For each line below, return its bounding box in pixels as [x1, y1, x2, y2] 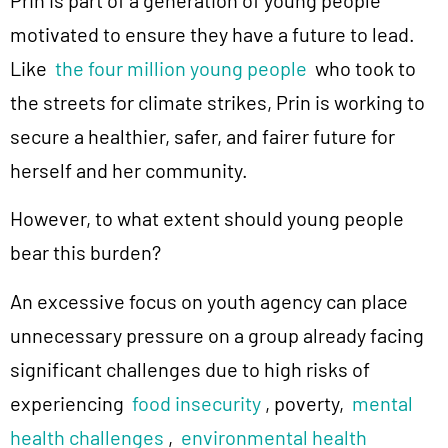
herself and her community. [10, 158, 248, 183]
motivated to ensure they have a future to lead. [10, 22, 415, 47]
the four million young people [55, 56, 307, 81]
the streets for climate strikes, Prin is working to [10, 90, 425, 115]
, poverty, [261, 390, 352, 415]
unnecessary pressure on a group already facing [10, 322, 424, 347]
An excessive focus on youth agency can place [10, 288, 408, 313]
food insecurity [132, 390, 261, 415]
